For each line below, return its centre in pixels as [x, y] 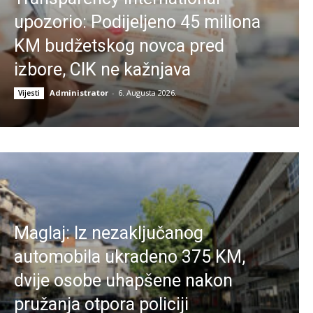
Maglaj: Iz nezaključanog [109, 233]
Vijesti [29, 93]
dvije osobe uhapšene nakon [123, 280]
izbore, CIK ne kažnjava [102, 69]
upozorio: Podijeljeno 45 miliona [137, 22]
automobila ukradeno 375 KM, [130, 256]
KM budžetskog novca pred [119, 45]
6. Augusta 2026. [147, 92]
